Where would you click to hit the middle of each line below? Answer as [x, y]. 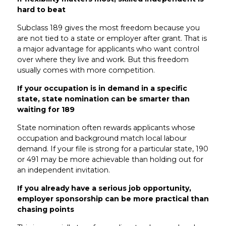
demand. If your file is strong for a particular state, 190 [112, 149]
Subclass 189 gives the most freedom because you [108, 27]
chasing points [45, 209]
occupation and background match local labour [102, 138]
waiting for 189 [46, 109]
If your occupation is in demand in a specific [102, 88]
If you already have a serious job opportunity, [104, 188]
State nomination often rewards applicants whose [106, 127]
